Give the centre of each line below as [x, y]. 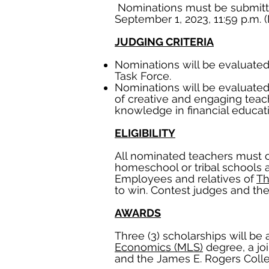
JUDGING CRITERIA [164, 42]
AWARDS [138, 213]
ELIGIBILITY [145, 133]
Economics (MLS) [159, 247]
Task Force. [143, 76]
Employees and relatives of [186, 179]
